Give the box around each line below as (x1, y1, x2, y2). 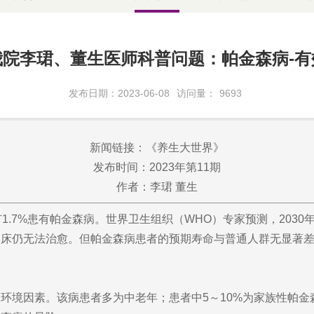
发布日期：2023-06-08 (69, 88, 170, 100)
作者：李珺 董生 (116, 181, 198, 193)
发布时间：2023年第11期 (93, 161, 221, 174)
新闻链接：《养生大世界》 (90, 142, 224, 154)
